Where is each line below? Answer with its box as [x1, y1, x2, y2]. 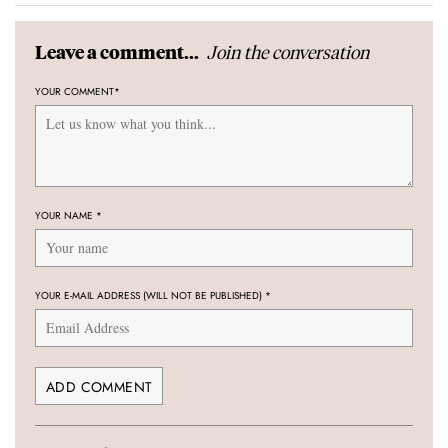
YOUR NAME [35, 208, 96, 224]
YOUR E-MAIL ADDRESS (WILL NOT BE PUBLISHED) [35, 288, 265, 304]
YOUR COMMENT [35, 84, 114, 100]
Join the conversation [207, 39, 369, 65]
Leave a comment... [35, 40, 202, 64]
